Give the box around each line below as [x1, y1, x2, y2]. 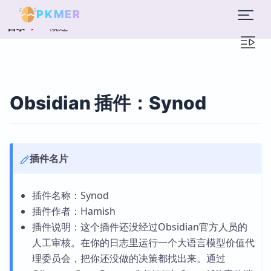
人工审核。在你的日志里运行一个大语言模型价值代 [31, 236, 255, 249]
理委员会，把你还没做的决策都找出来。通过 [31, 252, 226, 265]
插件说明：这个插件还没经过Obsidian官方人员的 [31, 220, 247, 233]
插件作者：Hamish [31, 204, 116, 218]
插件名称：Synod [31, 189, 109, 202]
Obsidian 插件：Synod [10, 92, 206, 114]
